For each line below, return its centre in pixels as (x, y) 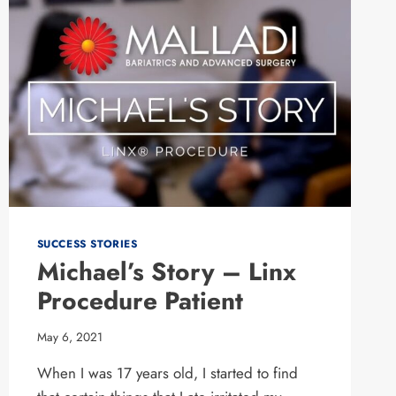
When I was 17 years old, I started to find (167, 373)
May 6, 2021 (69, 336)
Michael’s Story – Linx (166, 272)
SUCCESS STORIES (87, 244)
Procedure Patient (140, 301)
